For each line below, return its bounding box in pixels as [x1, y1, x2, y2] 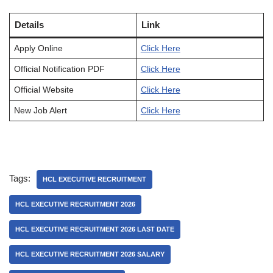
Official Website [13, 85, 74, 94]
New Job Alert [13, 106, 67, 115]
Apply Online [13, 44, 63, 53]
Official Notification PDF [13, 65, 105, 74]
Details [14, 19, 44, 30]
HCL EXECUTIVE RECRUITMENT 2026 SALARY [15, 250, 165, 258]
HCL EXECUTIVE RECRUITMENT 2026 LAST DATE [15, 225, 174, 233]
